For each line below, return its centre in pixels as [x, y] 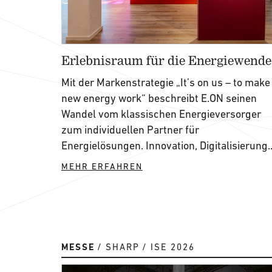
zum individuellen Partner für [130, 130]
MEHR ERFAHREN [102, 166]
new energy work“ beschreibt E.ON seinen [159, 98]
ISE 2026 [172, 247]
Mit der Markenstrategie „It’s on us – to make [165, 82]
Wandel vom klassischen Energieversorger [161, 114]
